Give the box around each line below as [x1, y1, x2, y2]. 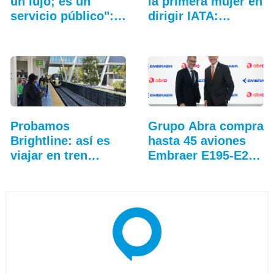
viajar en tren [10, 149, 87, 163]
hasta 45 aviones [147, 134, 246, 148]
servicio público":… [10, 9, 126, 23]
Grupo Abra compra [147, 119, 264, 133]
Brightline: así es [10, 134, 110, 148]
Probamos [10, 119, 70, 133]
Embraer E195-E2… [147, 149, 261, 163]
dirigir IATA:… [147, 9, 231, 23]
